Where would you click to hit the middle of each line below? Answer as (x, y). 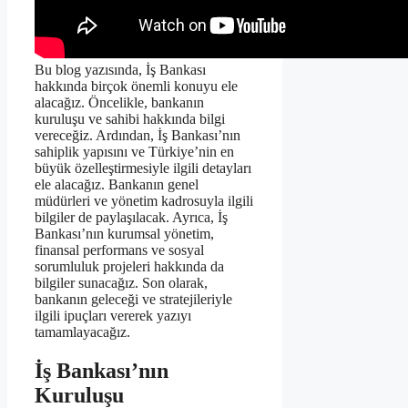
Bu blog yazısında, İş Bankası (120, 70)
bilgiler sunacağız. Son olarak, (121, 283)
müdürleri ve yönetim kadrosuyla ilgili (144, 201)
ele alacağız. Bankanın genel (117, 185)
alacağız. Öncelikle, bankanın (119, 103)
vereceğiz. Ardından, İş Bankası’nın (138, 136)
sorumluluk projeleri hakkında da (129, 267)
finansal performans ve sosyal (119, 250)
